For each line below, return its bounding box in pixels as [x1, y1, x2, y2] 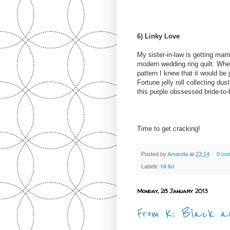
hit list [161, 163, 175, 169]
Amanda [167, 150, 189, 157]
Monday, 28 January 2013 [137, 186, 208, 195]
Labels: [141, 163, 161, 169]
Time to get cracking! [137, 125, 200, 133]
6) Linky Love [137, 32, 180, 41]
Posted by [141, 150, 167, 157]
